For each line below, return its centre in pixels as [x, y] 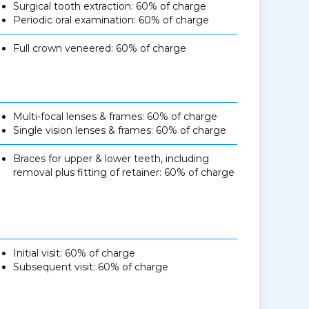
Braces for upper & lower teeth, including [111, 159]
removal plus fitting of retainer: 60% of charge [124, 172]
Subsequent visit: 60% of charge [91, 267]
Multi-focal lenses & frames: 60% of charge [116, 117]
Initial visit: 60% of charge [74, 253]
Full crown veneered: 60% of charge [100, 48]
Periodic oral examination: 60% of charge [111, 20]
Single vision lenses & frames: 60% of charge [120, 130]
